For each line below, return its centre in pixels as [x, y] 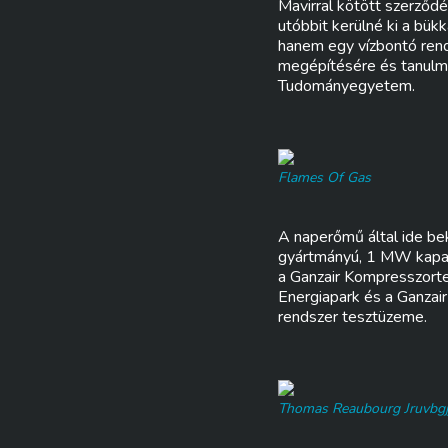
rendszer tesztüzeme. [352, 317]
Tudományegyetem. [346, 86]
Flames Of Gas [324, 177]
